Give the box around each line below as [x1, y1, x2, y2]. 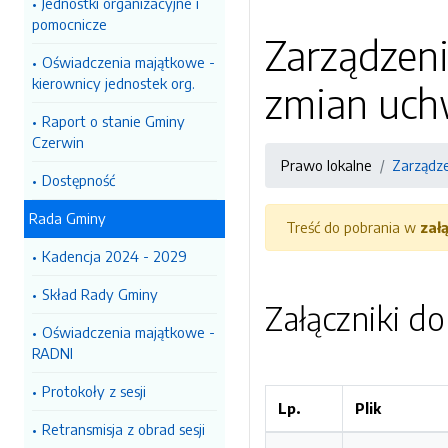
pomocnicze [32, 15, 107, 33]
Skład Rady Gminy [42, 285, 158, 303]
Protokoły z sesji [42, 382, 146, 400]
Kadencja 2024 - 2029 [42, 247, 187, 265]
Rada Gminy [29, 209, 106, 227]
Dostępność [42, 171, 115, 189]
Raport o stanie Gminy [42, 112, 185, 130]
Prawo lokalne [281, 156, 372, 174]
